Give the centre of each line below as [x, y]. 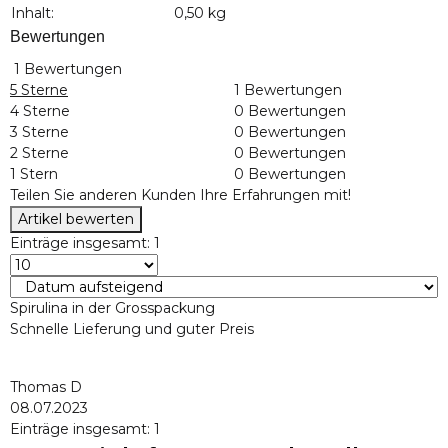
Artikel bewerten [76, 219]
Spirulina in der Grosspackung [114, 308]
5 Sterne [39, 90]
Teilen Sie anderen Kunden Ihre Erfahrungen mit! [180, 195]
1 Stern [34, 174]
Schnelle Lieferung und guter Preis [132, 329]
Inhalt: [32, 13]
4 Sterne [40, 111]
